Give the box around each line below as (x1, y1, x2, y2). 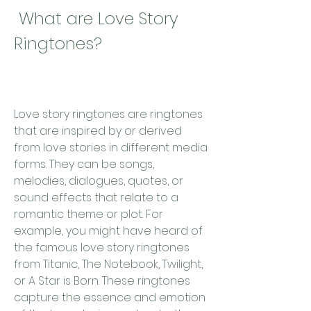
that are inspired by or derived (14, 123, 182, 139)
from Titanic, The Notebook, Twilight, (14, 256, 203, 272)
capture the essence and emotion (14, 289, 205, 305)
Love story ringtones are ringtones (14, 106, 203, 122)
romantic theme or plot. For (14, 206, 163, 222)
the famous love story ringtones (14, 239, 190, 255)
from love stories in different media (14, 140, 208, 155)
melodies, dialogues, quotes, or (14, 173, 183, 189)
